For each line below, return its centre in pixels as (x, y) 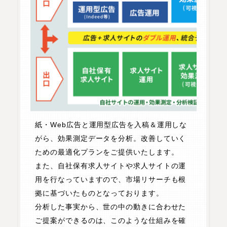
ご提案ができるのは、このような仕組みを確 (111, 221)
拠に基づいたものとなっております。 (99, 193)
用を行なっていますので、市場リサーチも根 (111, 180)
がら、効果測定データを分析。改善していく (111, 139)
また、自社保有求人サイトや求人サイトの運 (111, 166)
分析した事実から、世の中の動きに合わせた (111, 207)
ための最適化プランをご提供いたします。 (107, 152)
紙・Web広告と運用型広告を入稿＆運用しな (111, 125)
